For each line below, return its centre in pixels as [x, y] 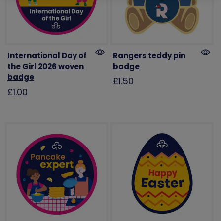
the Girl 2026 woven [45, 66]
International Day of [47, 55]
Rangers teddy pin [149, 55]
